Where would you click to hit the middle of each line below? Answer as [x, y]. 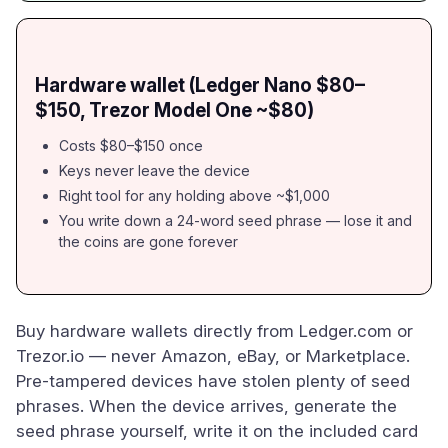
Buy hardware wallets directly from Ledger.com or [214, 331]
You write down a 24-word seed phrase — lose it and [235, 220]
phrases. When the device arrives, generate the [206, 406]
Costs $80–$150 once [131, 145]
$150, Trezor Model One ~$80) [174, 110]
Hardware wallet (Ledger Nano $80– [200, 85]
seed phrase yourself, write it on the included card [217, 431]
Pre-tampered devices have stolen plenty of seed [213, 381]
